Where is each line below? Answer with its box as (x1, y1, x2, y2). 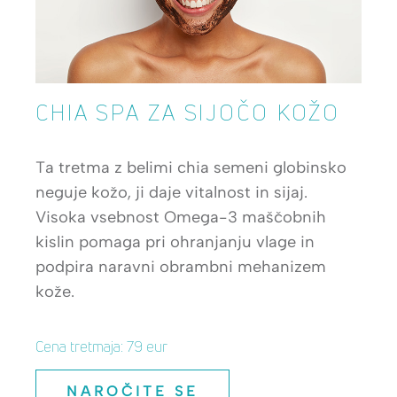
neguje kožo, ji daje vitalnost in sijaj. (35, 182, 307, 202)
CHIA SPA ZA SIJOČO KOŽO (35, 97, 341, 127)
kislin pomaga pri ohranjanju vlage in (35, 231, 315, 252)
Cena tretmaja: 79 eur (35, 336, 167, 356)
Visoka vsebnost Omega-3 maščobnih (35, 206, 326, 227)
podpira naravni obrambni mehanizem (35, 256, 326, 276)
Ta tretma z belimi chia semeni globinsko (35, 157, 346, 177)
